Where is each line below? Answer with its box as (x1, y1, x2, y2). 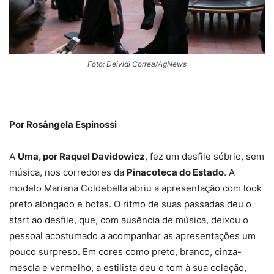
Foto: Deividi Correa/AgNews (87, 59, 187, 68)
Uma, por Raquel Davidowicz (18, 150, 145, 162)
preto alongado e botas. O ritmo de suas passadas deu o (9, 198, 251, 210)
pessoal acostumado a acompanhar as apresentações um (9, 229, 256, 242)
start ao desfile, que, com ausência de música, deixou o (9, 213, 248, 226)
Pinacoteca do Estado (127, 166, 224, 178)
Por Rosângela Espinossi (9, 118, 117, 130)
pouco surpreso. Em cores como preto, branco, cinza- (9, 245, 242, 257)
